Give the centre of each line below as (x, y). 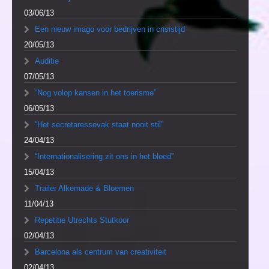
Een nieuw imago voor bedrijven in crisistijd (110, 29)
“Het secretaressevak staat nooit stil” (99, 125)
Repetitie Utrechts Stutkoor (82, 220)
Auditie (47, 61)
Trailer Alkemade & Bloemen (84, 189)
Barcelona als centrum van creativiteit (101, 252)
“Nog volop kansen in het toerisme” (95, 93)
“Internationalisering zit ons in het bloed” (104, 157)
